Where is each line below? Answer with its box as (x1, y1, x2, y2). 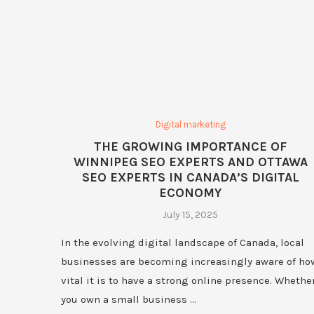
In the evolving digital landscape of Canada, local (61, 236, 304, 250)
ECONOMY (159, 185, 222, 201)
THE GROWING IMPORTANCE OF (94, 139, 287, 155)
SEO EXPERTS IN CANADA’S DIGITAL (81, 170, 299, 186)
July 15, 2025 (163, 209, 219, 221)
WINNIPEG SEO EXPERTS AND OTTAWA (73, 154, 308, 170)
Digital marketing (155, 119, 226, 130)
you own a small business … (61, 293, 196, 306)
